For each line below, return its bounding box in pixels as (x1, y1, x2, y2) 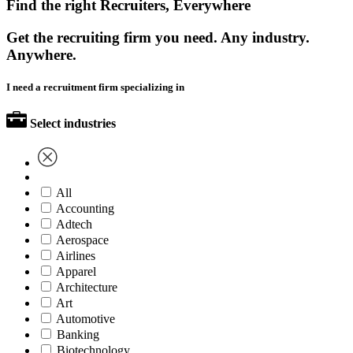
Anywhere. (6, 46, 76, 63)
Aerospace (56, 233, 109, 247)
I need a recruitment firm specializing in (6, 80, 184, 93)
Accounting (56, 202, 114, 216)
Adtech (56, 217, 92, 232)
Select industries (30, 117, 116, 131)
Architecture (56, 281, 117, 295)
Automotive (56, 312, 115, 326)
